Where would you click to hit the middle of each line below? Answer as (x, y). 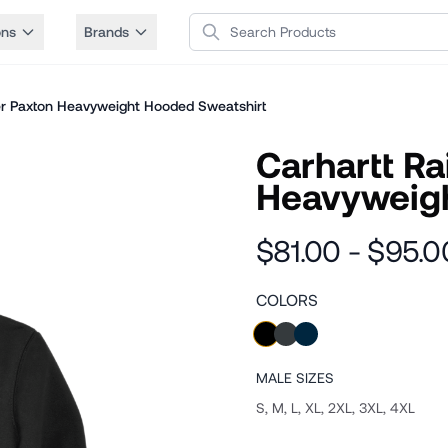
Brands (106, 31)
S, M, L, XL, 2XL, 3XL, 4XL (335, 407)
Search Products (248, 23)
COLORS (287, 299)
